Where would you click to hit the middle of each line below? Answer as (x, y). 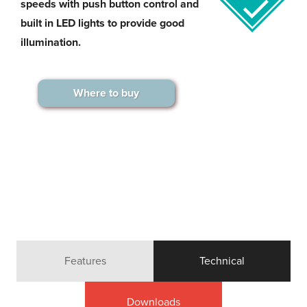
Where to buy (106, 93)
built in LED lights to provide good (102, 23)
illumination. (51, 42)
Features (85, 261)
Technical (222, 261)
